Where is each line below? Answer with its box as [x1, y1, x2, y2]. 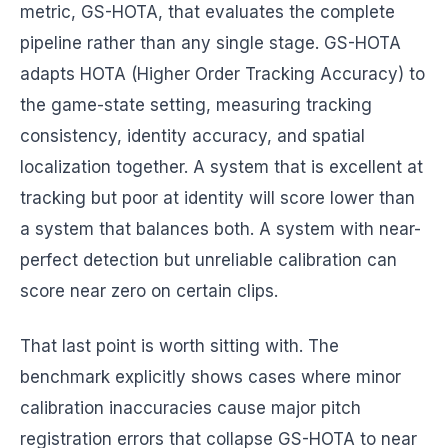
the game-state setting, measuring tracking [20, 95, 372, 115]
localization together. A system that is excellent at [20, 157, 423, 177]
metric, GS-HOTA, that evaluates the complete [20, 2, 395, 22]
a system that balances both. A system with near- [20, 219, 421, 239]
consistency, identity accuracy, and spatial [20, 126, 365, 146]
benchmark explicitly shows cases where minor [20, 367, 401, 387]
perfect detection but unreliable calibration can [20, 250, 397, 270]
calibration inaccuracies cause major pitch [20, 398, 361, 418]
